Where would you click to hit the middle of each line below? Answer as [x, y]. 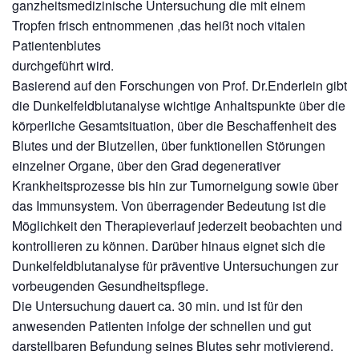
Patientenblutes [56, 45]
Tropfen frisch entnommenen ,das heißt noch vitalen [159, 25]
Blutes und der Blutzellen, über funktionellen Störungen [169, 145]
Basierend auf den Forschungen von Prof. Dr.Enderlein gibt [179, 85]
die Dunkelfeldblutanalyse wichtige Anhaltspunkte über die [179, 105]
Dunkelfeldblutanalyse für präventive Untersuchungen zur [175, 266]
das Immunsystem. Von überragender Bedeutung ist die [169, 206]
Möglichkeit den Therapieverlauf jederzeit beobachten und [177, 226]
